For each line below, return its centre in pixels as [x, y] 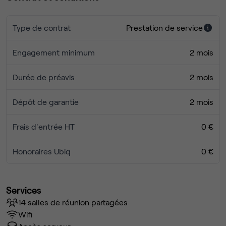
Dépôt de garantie [46, 102]
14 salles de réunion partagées [73, 202]
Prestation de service [164, 28]
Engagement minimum [54, 52]
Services [24, 190]
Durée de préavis [44, 77]
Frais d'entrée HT [44, 127]
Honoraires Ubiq [42, 151]
